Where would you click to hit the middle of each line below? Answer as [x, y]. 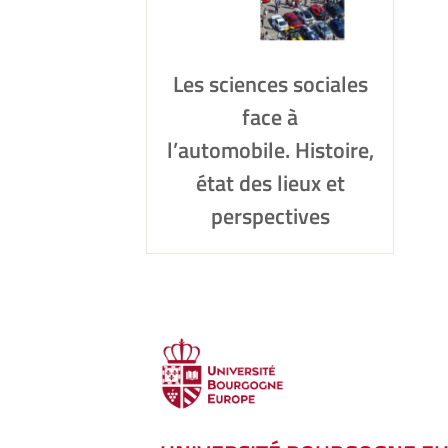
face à [270, 117]
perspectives [270, 216]
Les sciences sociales [270, 84]
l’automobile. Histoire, [270, 150]
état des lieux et [270, 183]
